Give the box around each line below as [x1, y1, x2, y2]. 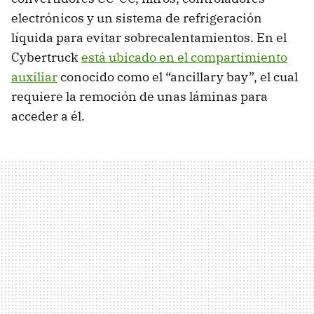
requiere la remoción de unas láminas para [11, 88, 268, 104]
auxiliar [11, 68, 57, 85]
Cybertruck [11, 48, 81, 65]
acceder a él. [11, 107, 85, 124]
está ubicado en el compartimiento [81, 48, 287, 65]
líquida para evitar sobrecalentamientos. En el [11, 29, 287, 46]
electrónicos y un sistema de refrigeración [11, 9, 262, 26]
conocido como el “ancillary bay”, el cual [57, 68, 298, 85]
